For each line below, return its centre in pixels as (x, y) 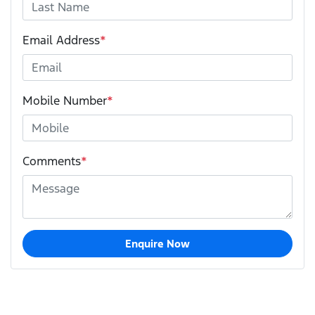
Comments (52, 161)
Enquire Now (157, 243)
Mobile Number (65, 100)
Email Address (61, 40)
